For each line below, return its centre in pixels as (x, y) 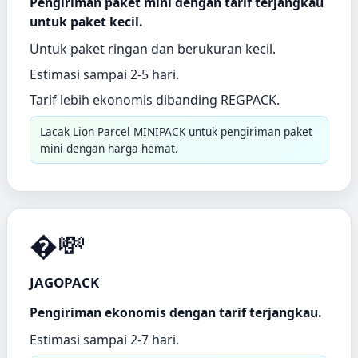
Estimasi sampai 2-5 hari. (104, 75)
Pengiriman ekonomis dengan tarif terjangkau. (175, 313)
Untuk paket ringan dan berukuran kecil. (153, 49)
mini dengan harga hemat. (109, 149)
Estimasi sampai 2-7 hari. (104, 340)
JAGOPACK (64, 283)
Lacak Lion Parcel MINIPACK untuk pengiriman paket (176, 132)
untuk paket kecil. (86, 22)
